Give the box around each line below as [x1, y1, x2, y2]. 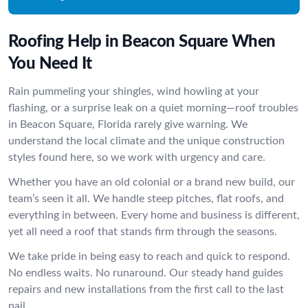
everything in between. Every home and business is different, [8, 210, 300, 221]
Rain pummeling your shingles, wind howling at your [8, 86, 259, 97]
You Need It [8, 56, 92, 72]
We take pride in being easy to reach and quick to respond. [8, 251, 290, 262]
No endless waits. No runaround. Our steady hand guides [8, 267, 283, 278]
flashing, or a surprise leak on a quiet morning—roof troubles [8, 102, 298, 113]
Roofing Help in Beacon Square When [8, 34, 276, 50]
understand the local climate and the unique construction [8, 135, 285, 146]
